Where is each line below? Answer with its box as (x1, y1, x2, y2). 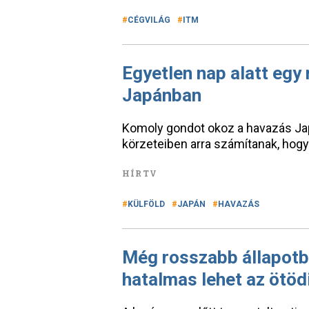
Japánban (122, 85, 201, 106)
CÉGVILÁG (128, 15, 170, 25)
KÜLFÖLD (128, 199, 165, 209)
